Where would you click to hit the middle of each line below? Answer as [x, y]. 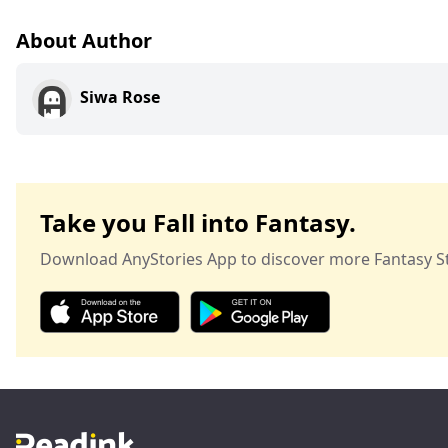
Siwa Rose [120, 97]
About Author [84, 41]
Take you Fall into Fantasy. [198, 223]
